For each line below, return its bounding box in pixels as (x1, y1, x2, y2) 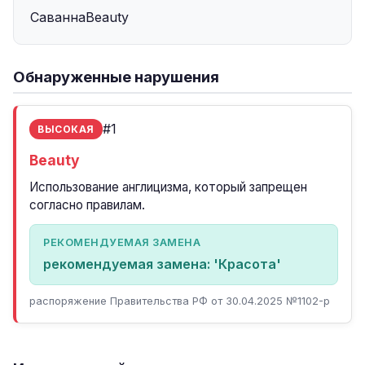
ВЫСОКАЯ (37, 123, 95, 135)
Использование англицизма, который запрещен (29, 179, 307, 195)
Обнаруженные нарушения (13, 68, 219, 86)
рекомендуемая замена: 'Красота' (43, 256, 281, 272)
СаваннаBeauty (30, 9, 129, 25)
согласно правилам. (29, 197, 145, 213)
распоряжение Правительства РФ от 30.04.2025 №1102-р (29, 295, 330, 307)
